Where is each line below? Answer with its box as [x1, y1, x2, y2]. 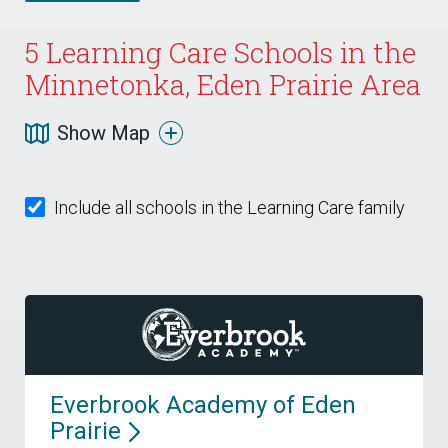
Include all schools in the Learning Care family [54, 197, 406, 218]
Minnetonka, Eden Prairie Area [25, 66, 421, 103]
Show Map [52, 121, 155, 145]
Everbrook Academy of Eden [50, 391, 356, 420]
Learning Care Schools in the [39, 34, 416, 71]
